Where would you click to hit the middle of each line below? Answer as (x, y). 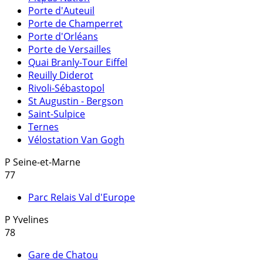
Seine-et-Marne (47, 162)
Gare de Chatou (63, 255)
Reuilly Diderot (61, 75)
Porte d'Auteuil (61, 11)
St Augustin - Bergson (76, 101)
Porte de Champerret (75, 24)
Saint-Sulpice (57, 114)
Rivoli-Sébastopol (66, 88)
